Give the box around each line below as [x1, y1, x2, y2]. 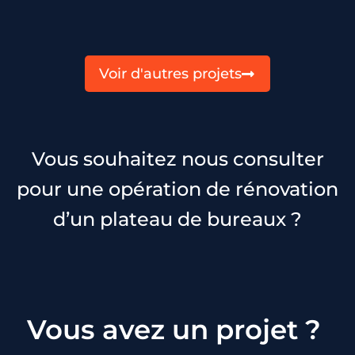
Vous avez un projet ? [27, 313, 328, 347]
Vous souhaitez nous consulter [31, 147, 324, 171]
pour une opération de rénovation [17, 177, 338, 201]
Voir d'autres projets [99, 65, 242, 83]
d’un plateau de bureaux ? [53, 208, 302, 231]
